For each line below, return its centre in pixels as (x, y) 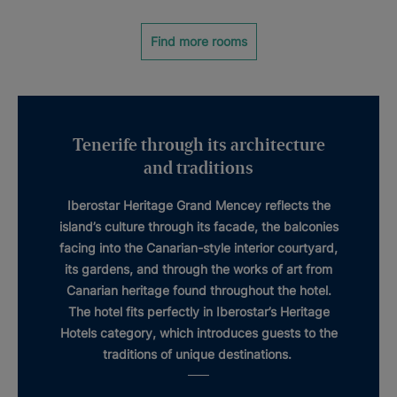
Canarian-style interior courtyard (240, 248)
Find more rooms (198, 41)
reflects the (296, 205)
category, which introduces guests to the (217, 333)
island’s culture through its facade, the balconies (198, 226)
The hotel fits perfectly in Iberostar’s (174, 311)
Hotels (78, 333)
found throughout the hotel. (250, 290)
